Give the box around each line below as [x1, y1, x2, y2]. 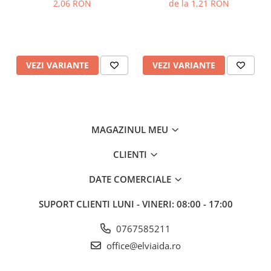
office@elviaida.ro [103, 239, 181, 252]
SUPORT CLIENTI [38, 197, 113, 210]
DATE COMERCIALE [88, 172, 174, 185]
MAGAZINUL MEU [91, 123, 171, 135]
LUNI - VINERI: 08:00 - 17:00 [112, 197, 233, 210]
